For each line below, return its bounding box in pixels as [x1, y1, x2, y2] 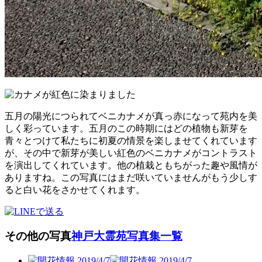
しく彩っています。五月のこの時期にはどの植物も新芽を [5, 123, 248, 133]
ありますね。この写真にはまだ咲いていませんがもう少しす [5, 172, 257, 182]
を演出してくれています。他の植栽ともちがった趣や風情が [5, 160, 257, 170]
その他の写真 [5, 230, 71, 243]
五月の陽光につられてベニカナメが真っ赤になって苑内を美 [5, 111, 257, 121]
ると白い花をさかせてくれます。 [5, 184, 145, 195]
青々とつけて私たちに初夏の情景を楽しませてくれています [5, 135, 257, 146]
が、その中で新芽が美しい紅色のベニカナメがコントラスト [5, 147, 257, 158]
